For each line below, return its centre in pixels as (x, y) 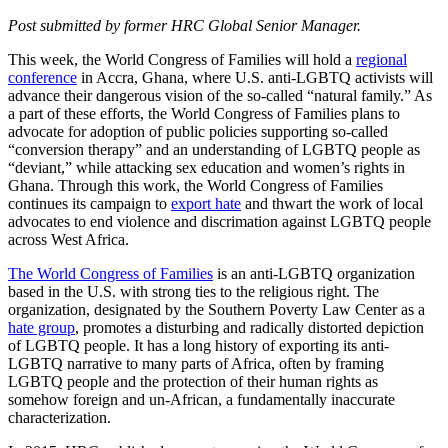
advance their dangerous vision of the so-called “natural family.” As (220, 95)
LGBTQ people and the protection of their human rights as (193, 381)
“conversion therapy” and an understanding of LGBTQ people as (214, 149)
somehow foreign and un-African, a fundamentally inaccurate (201, 399)
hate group (41, 327)
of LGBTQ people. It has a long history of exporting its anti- (198, 345)
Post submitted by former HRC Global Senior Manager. (184, 25)
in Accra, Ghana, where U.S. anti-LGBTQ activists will (255, 77)
